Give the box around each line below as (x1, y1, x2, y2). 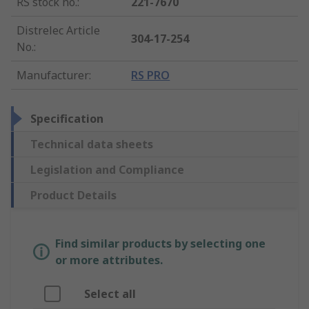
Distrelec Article (17, 23, 100, 39)
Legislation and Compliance (30, 162, 184, 178)
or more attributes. (55, 252, 163, 268)
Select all (84, 286, 136, 302)
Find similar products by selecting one (55, 236, 266, 252)
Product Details (30, 188, 117, 203)
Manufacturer (17, 68, 89, 83)
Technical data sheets (30, 137, 153, 152)
